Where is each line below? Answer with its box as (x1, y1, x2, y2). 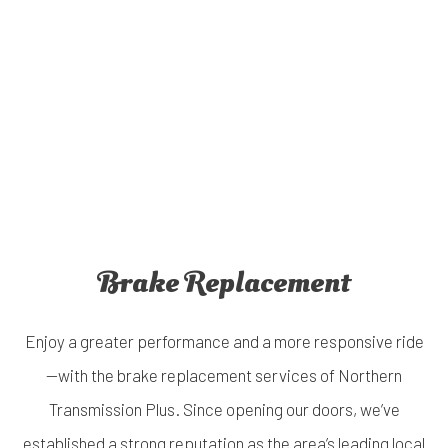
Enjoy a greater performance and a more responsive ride (24, 331, 424, 352)
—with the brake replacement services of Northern (46, 365, 402, 386)
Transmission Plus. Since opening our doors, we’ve (48, 399, 400, 420)
